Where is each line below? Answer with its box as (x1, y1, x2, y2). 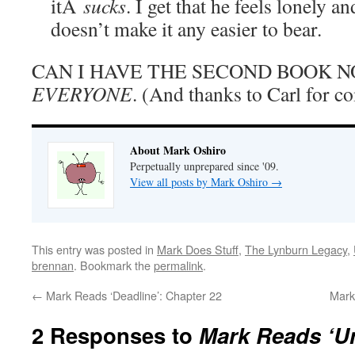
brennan (32, 257, 74, 273)
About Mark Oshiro (130, 142, 226, 158)
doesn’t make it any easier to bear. (51, 15, 322, 42)
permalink (154, 257, 203, 273)
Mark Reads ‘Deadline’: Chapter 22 (43, 287, 222, 303)
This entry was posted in (32, 241, 157, 258)
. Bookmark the (74, 257, 154, 273)
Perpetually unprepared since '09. (130, 158, 279, 174)
